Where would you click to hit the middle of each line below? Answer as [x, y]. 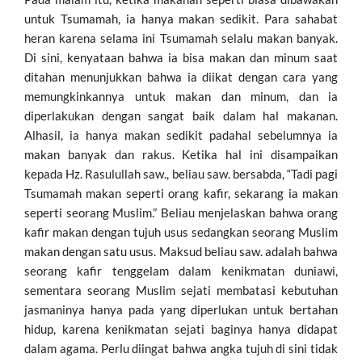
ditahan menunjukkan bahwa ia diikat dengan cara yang [181, 76]
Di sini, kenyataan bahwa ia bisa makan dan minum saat [181, 57]
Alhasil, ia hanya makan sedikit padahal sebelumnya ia [181, 135]
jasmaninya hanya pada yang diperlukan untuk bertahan [181, 309]
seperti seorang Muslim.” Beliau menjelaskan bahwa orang [181, 212]
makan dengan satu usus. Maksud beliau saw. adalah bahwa [181, 251]
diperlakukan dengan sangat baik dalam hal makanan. [181, 115]
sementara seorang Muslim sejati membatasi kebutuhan [181, 290]
